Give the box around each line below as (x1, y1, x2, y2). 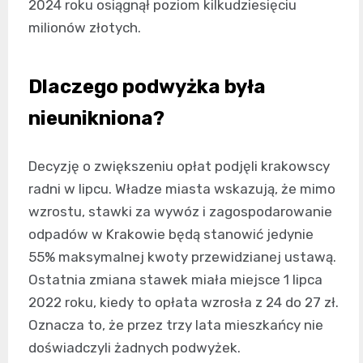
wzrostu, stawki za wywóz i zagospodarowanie (28, 203, 332, 220)
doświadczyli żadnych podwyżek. (28, 339, 241, 356)
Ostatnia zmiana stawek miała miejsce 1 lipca (28, 271, 322, 288)
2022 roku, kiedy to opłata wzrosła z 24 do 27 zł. (28, 293, 339, 310)
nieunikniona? (28, 106, 164, 130)
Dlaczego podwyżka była (28, 75, 266, 98)
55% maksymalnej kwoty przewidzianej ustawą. (28, 248, 336, 265)
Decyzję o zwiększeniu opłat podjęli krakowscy (28, 157, 330, 174)
